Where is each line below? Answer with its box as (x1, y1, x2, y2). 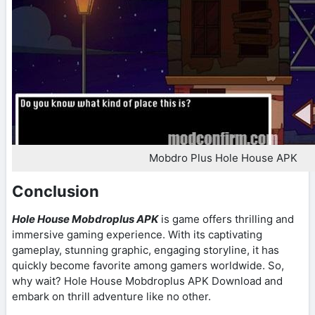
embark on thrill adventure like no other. (12, 290, 211, 304)
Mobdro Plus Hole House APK (148, 151, 297, 165)
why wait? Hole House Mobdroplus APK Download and (12, 274, 283, 288)
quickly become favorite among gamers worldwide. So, (12, 259, 284, 273)
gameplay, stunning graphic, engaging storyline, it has (12, 243, 279, 257)
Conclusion (12, 182, 99, 201)
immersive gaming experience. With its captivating (12, 228, 262, 242)
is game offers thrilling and (158, 212, 294, 226)
